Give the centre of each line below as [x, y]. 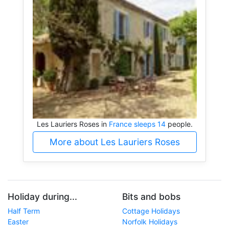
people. [179, 124]
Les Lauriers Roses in [73, 124]
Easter [18, 222]
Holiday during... [42, 197]
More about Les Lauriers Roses [114, 142]
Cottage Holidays [151, 211]
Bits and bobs [151, 197]
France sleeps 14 [137, 124]
